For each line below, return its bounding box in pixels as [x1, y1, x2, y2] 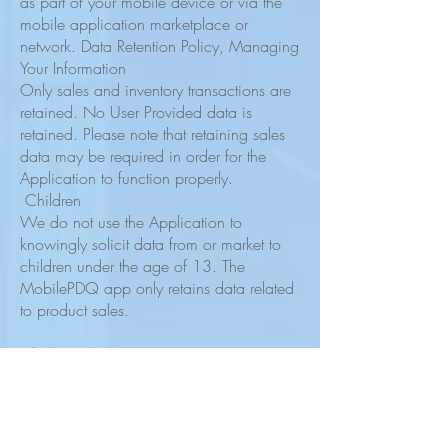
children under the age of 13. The [20, 255, 245, 277]
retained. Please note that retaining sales [20, 123, 285, 145]
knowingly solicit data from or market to [20, 233, 281, 255]
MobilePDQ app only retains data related [20, 277, 294, 299]
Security [20, 345, 115, 375]
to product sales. [20, 299, 129, 321]
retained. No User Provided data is [20, 101, 252, 123]
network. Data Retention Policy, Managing [20, 35, 299, 57]
